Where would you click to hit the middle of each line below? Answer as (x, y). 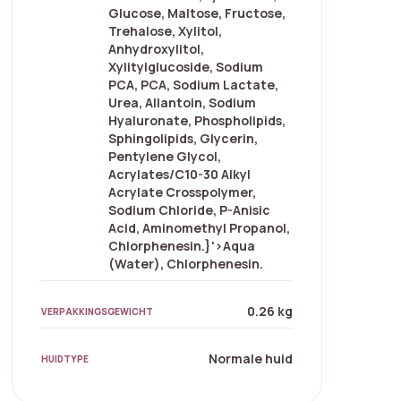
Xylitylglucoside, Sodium (186, 67)
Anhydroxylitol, (157, 49)
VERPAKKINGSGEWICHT (98, 311)
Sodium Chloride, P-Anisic (190, 210)
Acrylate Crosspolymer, (183, 192)
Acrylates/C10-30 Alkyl (180, 175)
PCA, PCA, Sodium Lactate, (194, 85)
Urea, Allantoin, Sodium (183, 103)
